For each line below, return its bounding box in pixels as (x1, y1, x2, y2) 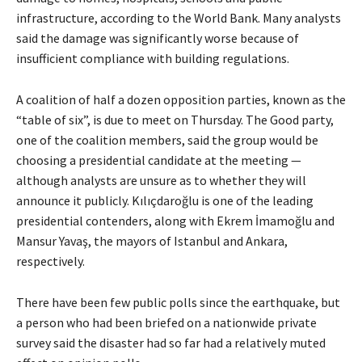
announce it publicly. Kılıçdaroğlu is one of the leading (16, 192, 314, 209)
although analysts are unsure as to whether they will (16, 172, 306, 189)
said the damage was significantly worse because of (16, 30, 299, 47)
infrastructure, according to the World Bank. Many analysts (16, 10, 341, 27)
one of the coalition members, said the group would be (16, 132, 318, 149)
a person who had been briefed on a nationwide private (16, 314, 317, 331)
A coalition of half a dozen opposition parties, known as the (16, 91, 346, 108)
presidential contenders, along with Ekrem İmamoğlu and (16, 213, 335, 229)
